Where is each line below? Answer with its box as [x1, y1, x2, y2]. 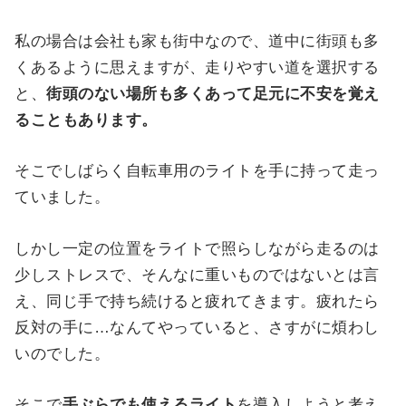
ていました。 [14, 188, 111, 207]
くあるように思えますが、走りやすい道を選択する [14, 59, 380, 77]
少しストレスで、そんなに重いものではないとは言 [14, 266, 380, 284]
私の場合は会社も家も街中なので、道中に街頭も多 [14, 33, 380, 51]
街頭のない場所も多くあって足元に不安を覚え [46, 85, 380, 103]
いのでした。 [14, 344, 111, 362]
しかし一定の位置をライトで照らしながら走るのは [14, 239, 380, 257]
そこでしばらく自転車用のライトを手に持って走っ [14, 162, 380, 180]
